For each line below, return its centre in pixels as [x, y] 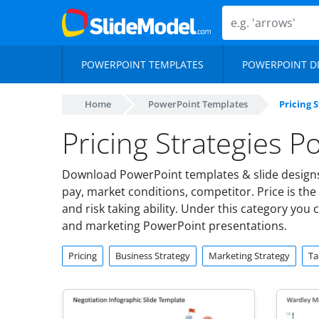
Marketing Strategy [249, 256]
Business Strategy [153, 256]
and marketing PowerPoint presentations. [174, 226]
